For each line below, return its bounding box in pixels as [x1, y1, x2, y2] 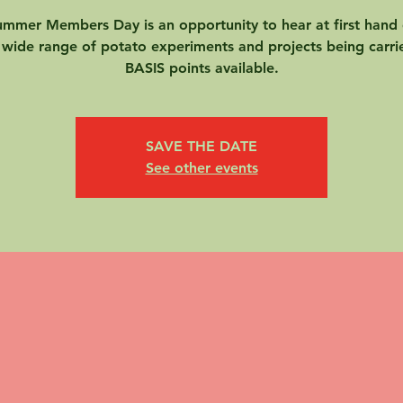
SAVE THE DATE [146, 138, 257, 155]
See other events [145, 159, 258, 176]
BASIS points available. [124, 59, 279, 76]
